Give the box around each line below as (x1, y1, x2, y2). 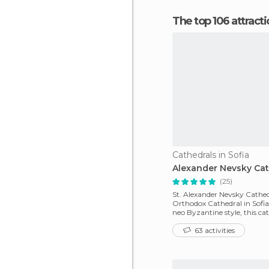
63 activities (192, 226, 235, 235)
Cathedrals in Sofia (172, 150, 249, 160)
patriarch (172, 217, 205, 226)
